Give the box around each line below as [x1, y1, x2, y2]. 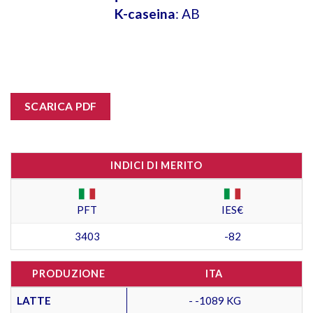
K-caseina [115, 5, 176, 22]
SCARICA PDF [24, 100, 97, 113]
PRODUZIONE [32, 267, 105, 279]
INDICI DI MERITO [110, 159, 203, 171]
